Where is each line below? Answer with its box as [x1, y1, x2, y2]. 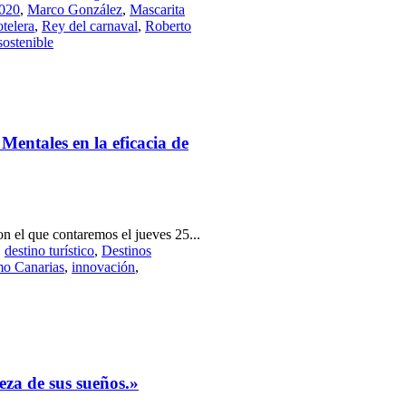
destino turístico [5, 242, 94, 258]
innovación [72, 258, 135, 275]
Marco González [27, 2, 122, 18]
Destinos [101, 242, 151, 258]
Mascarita [130, 2, 185, 18]
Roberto [145, 18, 191, 34]
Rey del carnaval [42, 18, 138, 34]
